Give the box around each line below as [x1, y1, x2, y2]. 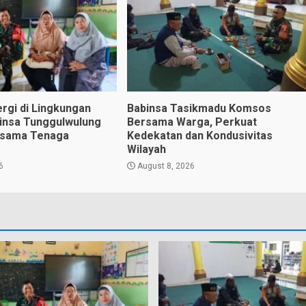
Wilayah [126, 142, 166, 156]
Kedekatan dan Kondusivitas [126, 128, 273, 142]
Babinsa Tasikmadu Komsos [126, 101, 271, 115]
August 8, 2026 [135, 161, 195, 171]
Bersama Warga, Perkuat [126, 115, 257, 128]
